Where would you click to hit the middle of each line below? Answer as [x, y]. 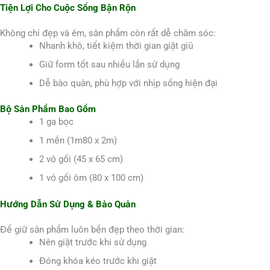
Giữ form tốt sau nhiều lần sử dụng [109, 64]
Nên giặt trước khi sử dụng [93, 242]
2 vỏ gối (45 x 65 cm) [81, 159]
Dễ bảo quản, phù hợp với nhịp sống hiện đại [128, 83]
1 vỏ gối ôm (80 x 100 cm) [91, 178]
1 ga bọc [56, 122]
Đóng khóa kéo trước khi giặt [98, 261]
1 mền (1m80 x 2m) [78, 141]
